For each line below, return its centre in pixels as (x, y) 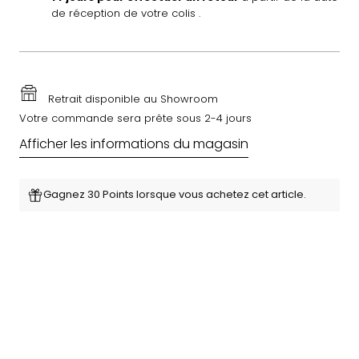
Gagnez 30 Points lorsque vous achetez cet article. (175, 195)
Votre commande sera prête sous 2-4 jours (135, 119)
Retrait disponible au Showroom (133, 99)
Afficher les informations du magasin (134, 144)
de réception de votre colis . (126, 14)
